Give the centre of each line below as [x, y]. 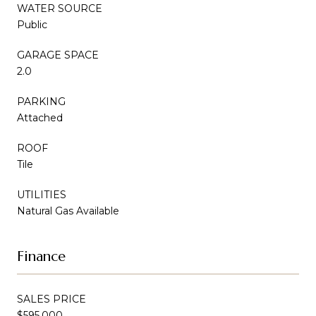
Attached [40, 117]
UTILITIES [42, 194]
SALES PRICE [51, 299]
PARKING [41, 101]
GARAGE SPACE [58, 55]
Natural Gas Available [68, 211]
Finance [41, 256]
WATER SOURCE [60, 8]
